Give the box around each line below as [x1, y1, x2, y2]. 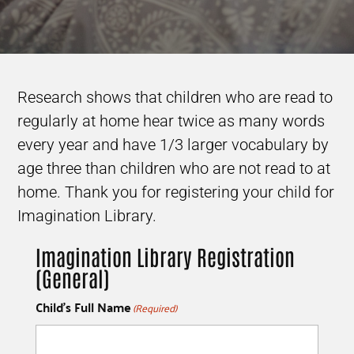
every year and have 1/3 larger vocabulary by [17, 135, 330, 154]
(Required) [132, 297, 177, 317]
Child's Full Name [35, 296, 131, 318]
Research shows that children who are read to [17, 88, 333, 107]
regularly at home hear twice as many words [17, 111, 326, 130]
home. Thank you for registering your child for [17, 183, 335, 201]
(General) [35, 264, 110, 292]
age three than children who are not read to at [17, 159, 331, 178]
